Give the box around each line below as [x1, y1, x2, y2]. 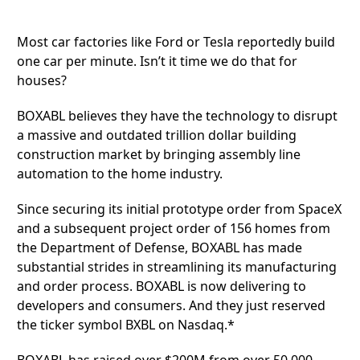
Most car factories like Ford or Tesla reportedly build [17, 32, 335, 51]
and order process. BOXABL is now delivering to [17, 276, 306, 295]
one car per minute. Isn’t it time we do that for [17, 51, 297, 70]
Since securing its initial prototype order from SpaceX [17, 199, 342, 218]
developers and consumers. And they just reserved [17, 296, 325, 314]
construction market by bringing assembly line [17, 145, 301, 163]
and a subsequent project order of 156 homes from [17, 219, 330, 237]
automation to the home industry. [17, 164, 223, 182]
